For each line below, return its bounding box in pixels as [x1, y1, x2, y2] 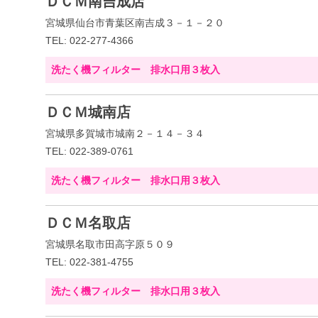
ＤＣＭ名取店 [45, 215, 131, 231]
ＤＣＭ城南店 [45, 104, 131, 120]
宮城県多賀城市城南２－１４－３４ [45, 128, 204, 139]
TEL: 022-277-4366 [45, 35, 133, 46]
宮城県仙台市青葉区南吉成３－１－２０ [45, 17, 224, 28]
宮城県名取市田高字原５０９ [45, 238, 175, 250]
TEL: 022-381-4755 [45, 256, 133, 268]
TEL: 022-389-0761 [45, 146, 133, 157]
